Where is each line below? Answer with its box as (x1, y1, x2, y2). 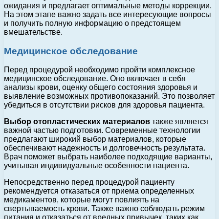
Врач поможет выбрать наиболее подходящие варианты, (4, 153, 212, 161)
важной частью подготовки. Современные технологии (4, 126, 200, 135)
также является (150, 117, 208, 126)
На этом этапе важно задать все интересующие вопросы (4, 10, 211, 19)
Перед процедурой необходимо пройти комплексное (4, 66, 195, 74)
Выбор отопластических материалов (4, 117, 150, 126)
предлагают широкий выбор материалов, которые (4, 135, 186, 144)
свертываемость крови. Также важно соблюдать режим (4, 204, 205, 213)
